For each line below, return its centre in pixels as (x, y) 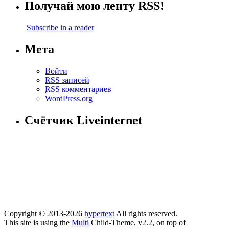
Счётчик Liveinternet (83, 120)
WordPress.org (69, 98)
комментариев (86, 89)
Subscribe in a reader (60, 28)
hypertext (99, 213)
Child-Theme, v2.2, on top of (137, 222)
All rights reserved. (146, 213)
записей (75, 80)
